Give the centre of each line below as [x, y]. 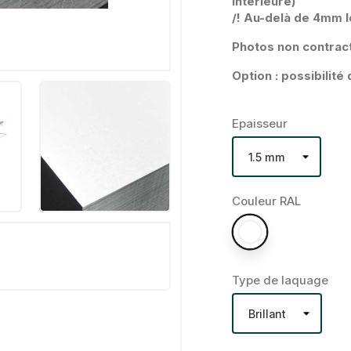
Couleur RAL [266, 201]
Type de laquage [280, 280]
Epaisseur [260, 124]
